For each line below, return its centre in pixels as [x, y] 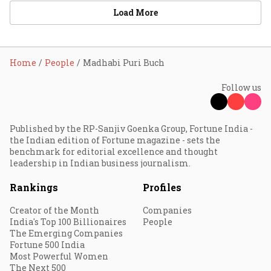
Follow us [241, 87]
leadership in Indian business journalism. [100, 163]
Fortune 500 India [47, 244]
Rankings [34, 187]
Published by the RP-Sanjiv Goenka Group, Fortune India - [131, 128]
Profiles [162, 187]
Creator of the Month [54, 210]
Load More [135, 12]
